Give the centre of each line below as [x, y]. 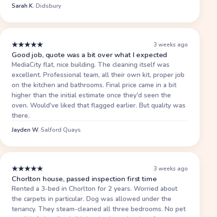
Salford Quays [61, 130]
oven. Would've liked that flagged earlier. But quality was [99, 105]
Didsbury [48, 6]
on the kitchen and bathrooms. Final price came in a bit [94, 85]
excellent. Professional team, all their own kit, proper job [98, 75]
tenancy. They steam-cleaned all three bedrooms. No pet [99, 209]
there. [21, 115]
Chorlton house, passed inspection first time [84, 178]
